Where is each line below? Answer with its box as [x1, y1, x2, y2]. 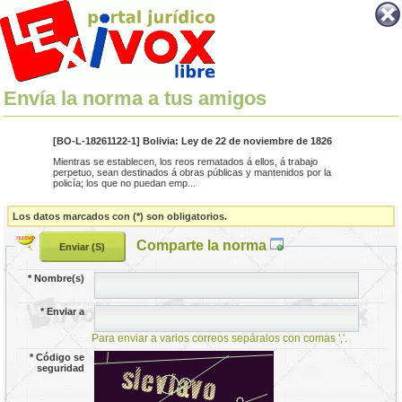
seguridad [37, 362, 85, 373]
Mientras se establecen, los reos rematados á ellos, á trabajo [52, 156, 318, 167]
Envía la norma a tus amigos [4, 87, 267, 110]
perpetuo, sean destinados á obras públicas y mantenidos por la [52, 167, 331, 178]
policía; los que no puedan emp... [52, 178, 196, 188]
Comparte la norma [135, 236, 270, 253]
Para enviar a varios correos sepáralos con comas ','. [92, 331, 348, 345]
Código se [36, 351, 85, 363]
